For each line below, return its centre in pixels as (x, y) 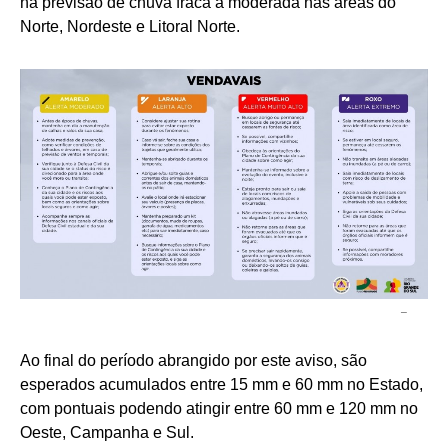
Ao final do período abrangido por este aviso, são (193, 361)
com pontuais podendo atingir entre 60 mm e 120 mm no (219, 409)
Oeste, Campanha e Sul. (107, 433)
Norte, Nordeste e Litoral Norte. (130, 26)
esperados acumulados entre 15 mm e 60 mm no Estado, (221, 385)
